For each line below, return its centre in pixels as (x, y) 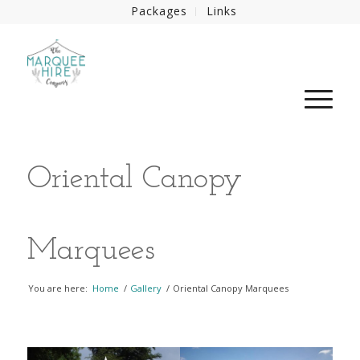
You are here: (57, 288)
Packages (159, 11)
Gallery (145, 288)
